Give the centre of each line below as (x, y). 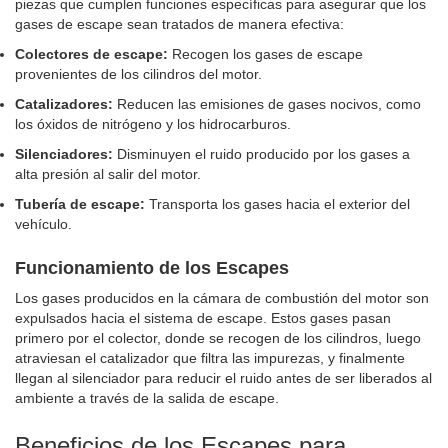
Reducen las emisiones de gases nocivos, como (267, 103)
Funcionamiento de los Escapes (152, 267)
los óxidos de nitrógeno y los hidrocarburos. (153, 123)
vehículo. (43, 223)
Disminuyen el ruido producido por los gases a (261, 153)
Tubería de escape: (80, 203)
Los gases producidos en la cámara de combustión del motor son (222, 297)
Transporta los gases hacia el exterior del (277, 203)
